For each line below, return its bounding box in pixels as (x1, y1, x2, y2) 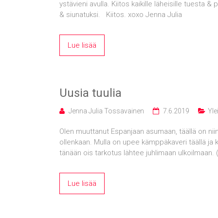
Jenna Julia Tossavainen (69, 107, 144, 115)
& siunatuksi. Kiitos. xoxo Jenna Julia (59, 10, 182, 19)
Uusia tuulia (59, 86, 122, 100)
